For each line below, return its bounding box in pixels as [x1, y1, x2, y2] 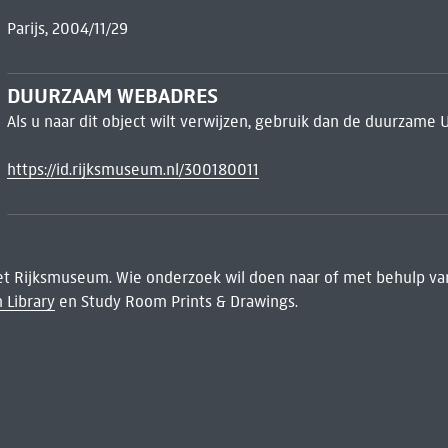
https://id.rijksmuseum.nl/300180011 [6, 159, 259, 179]
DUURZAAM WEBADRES [6, 82, 218, 109]
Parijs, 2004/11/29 [6, 19, 128, 39]
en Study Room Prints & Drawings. [54, 292, 298, 312]
